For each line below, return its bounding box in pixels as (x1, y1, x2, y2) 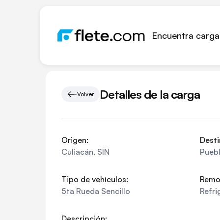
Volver (77, 90, 94, 98)
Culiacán (61, 147, 93, 157)
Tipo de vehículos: (61, 174, 128, 184)
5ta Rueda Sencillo (61, 186, 130, 196)
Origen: (61, 135, 88, 145)
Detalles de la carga (100, 86, 200, 102)
